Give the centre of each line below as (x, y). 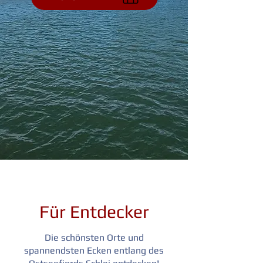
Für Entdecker (94, 212)
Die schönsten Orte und (94, 237)
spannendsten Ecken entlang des (94, 250)
